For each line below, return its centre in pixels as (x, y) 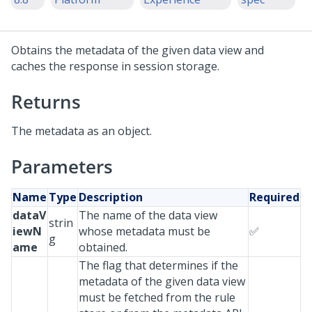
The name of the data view (148, 215)
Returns (46, 102)
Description (111, 197)
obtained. (103, 247)
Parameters (62, 166)
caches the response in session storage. (115, 66)
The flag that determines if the (158, 265)
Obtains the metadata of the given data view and (138, 50)
